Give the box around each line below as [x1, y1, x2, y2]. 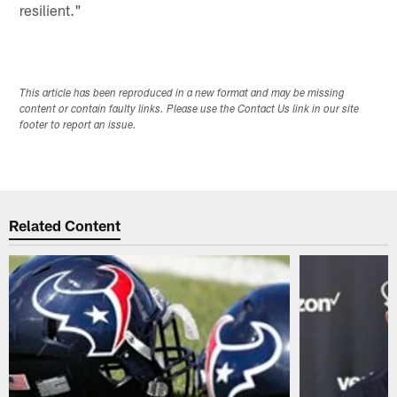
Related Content [9, 216, 121, 235]
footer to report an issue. [19, 120, 137, 131]
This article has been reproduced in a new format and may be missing [19, 88, 346, 99]
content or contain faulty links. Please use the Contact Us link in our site [19, 104, 360, 115]
